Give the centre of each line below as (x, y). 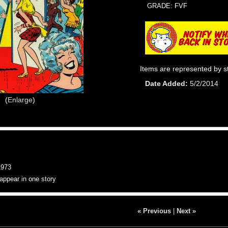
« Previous (154, 211)
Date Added (165, 83)
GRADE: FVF (167, 6)
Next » (186, 211)
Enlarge (20, 99)
